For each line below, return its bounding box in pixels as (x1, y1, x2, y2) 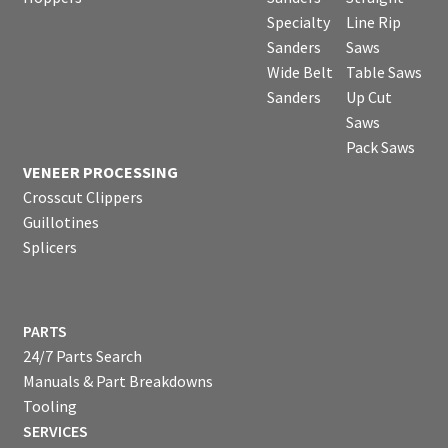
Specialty (266, 11, 330, 32)
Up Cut (345, 86, 392, 107)
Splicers (22, 236, 77, 257)
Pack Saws (345, 136, 415, 157)
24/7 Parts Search (22, 346, 142, 367)
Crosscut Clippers (22, 186, 143, 207)
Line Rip (345, 11, 401, 32)
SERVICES (22, 421, 88, 442)
